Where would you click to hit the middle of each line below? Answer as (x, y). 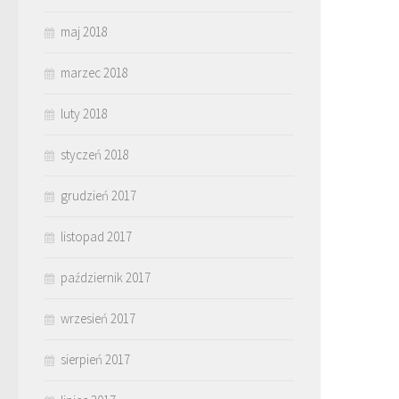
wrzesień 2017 (98, 318)
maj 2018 (84, 32)
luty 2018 (84, 114)
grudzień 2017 (98, 195)
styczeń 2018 (95, 155)
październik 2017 (106, 277)
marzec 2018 (94, 73)
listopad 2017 (96, 236)
